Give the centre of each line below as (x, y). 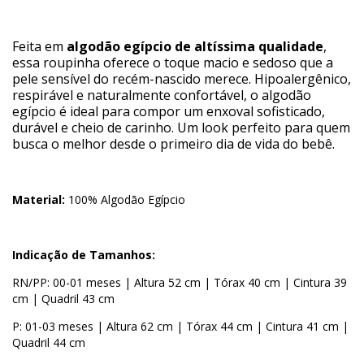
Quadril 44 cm (49, 343)
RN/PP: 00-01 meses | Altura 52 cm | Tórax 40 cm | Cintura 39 (180, 283)
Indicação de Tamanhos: (84, 255)
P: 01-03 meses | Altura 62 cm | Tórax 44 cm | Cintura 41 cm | (180, 327)
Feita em (39, 47)
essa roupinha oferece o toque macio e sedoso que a (173, 63)
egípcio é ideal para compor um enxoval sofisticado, (169, 112)
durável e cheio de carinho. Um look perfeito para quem (181, 128)
